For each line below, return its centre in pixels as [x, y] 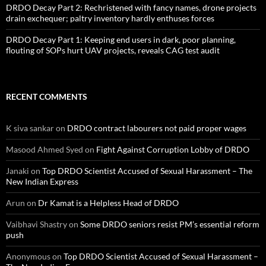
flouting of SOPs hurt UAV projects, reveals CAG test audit [113, 50]
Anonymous [28, 256]
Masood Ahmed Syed [45, 149]
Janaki [18, 170]
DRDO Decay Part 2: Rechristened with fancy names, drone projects [131, 7]
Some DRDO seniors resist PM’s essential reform [170, 224]
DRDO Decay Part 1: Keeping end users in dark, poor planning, [121, 39]
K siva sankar [30, 128]
